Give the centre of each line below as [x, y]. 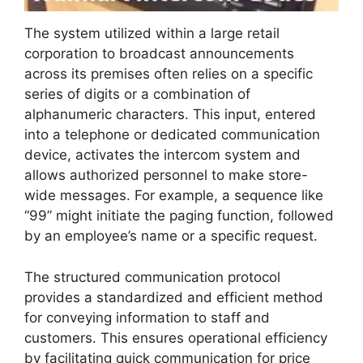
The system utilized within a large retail [152, 34]
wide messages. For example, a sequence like [174, 196]
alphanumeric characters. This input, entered [170, 115]
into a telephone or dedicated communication [172, 135]
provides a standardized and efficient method [174, 297]
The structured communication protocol [152, 277]
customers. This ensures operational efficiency [176, 337]
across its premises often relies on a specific [169, 74]
